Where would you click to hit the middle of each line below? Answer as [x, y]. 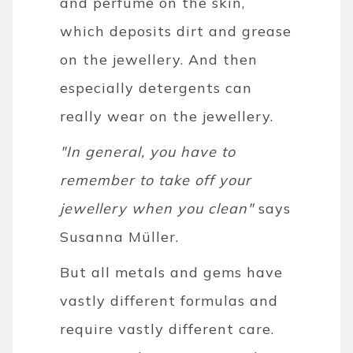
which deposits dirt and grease [176, 31]
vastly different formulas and [169, 300]
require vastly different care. [167, 329]
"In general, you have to [148, 151]
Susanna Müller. [120, 236]
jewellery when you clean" [157, 208]
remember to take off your [156, 180]
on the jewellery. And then [159, 59]
